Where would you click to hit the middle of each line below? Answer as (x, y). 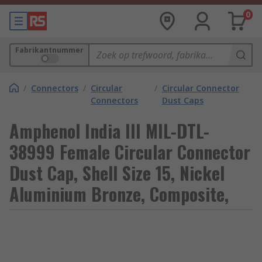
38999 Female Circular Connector (130, 152)
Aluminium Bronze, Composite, (119, 194)
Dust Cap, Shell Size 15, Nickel (117, 173)
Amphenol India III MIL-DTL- (109, 131)
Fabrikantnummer (49, 50)
